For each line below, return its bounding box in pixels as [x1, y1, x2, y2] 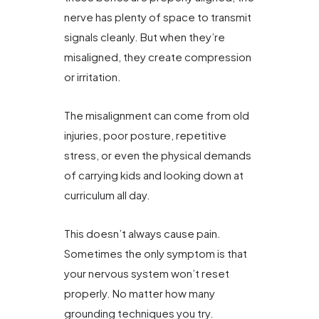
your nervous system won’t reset [64, 266, 229, 281]
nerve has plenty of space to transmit [64, 9, 251, 23]
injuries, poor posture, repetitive [64, 128, 226, 142]
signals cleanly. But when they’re [64, 29, 225, 43]
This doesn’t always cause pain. [64, 226, 221, 241]
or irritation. [64, 69, 121, 83]
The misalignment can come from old [64, 108, 249, 122]
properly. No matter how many [64, 286, 215, 300]
